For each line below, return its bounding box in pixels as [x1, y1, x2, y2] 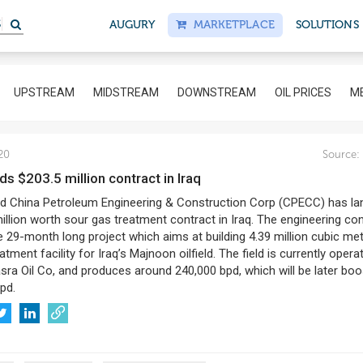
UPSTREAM [14, 86, 75, 99]
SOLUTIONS [295, 18, 359, 32]
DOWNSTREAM [177, 86, 256, 99]
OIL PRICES [275, 86, 331, 99]
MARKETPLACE [186, 18, 275, 32]
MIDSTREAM [93, 86, 159, 99]
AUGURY [109, 18, 156, 32]
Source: [322, 148, 360, 160]
